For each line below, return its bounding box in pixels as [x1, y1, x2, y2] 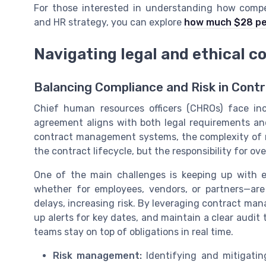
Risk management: [53, 250, 142, 262]
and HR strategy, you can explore [34, 16, 184, 28]
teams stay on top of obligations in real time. [34, 226, 233, 238]
